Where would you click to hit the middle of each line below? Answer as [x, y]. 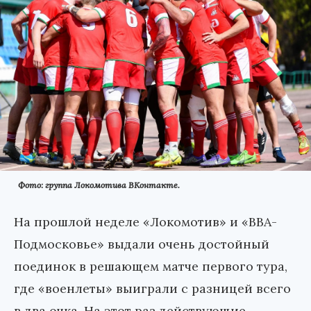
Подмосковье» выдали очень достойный [142, 244]
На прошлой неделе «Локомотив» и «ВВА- [145, 222]
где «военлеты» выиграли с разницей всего [152, 289]
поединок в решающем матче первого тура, [151, 267]
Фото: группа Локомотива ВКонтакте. [99, 185]
